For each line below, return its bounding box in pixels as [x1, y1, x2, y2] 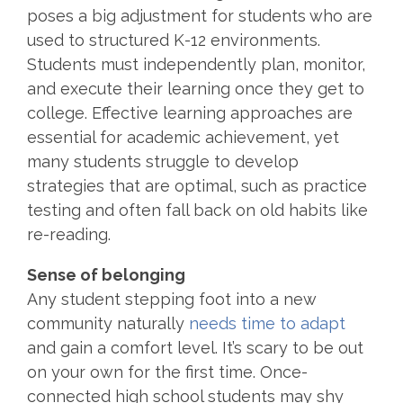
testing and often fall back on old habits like [27, 200, 368, 219]
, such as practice [233, 175, 367, 195]
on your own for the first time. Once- [27, 362, 308, 381]
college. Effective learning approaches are [27, 103, 353, 122]
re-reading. [27, 224, 111, 244]
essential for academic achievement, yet [27, 127, 339, 147]
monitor [303, 54, 362, 74]
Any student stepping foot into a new [27, 289, 316, 309]
